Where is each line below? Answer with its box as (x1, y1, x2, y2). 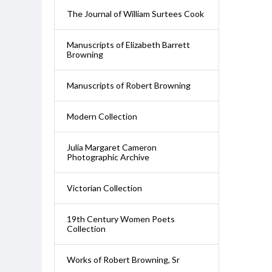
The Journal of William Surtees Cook (66, 8, 204, 19)
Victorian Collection (66, 183, 142, 193)
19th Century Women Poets (66, 214, 175, 224)
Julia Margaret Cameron (66, 142, 157, 152)
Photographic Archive (66, 152, 149, 162)
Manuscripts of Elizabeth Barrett (66, 39, 190, 50)
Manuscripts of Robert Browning (66, 80, 191, 90)
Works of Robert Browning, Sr (66, 254, 180, 265)
